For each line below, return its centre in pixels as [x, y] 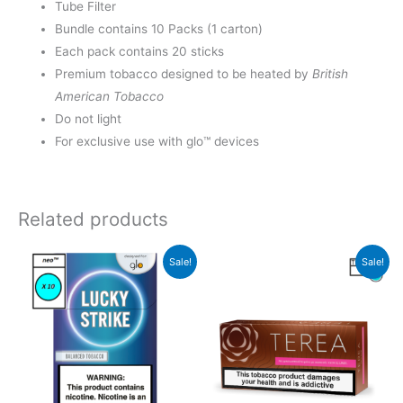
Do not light [89, 119]
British [331, 74]
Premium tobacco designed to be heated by [184, 74]
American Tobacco [110, 97]
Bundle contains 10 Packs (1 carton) [159, 29]
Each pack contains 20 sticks [140, 52]
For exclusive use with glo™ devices [157, 142]
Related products [93, 219]
